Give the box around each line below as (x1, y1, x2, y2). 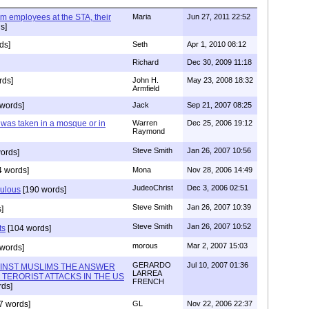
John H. (132, 75, 159, 84)
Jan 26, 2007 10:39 (187, 202, 251, 211)
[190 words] (21, 184, 66, 195)
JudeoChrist (132, 183, 173, 192)
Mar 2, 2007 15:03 (187, 241, 248, 250)
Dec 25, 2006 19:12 (187, 118, 252, 127)
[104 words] (6, 223, 51, 233)
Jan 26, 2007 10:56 (187, 146, 251, 154)
